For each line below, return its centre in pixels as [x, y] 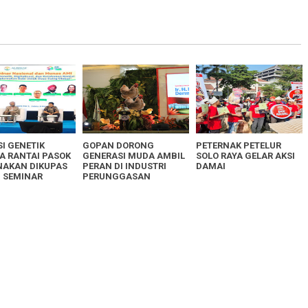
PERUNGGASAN [117, 177]
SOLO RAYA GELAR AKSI [245, 156]
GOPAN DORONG [118, 146]
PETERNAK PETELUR [239, 146]
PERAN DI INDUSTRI [124, 166]
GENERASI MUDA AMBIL [134, 156]
